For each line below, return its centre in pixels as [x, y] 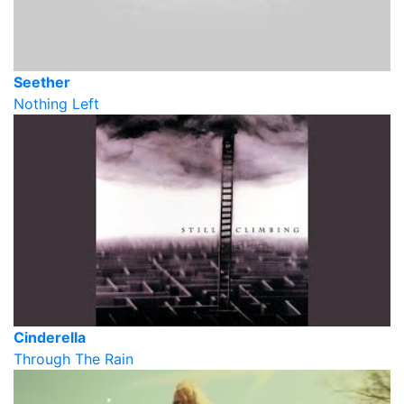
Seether [42, 82]
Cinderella [50, 338]
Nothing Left [56, 104]
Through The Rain [73, 359]
